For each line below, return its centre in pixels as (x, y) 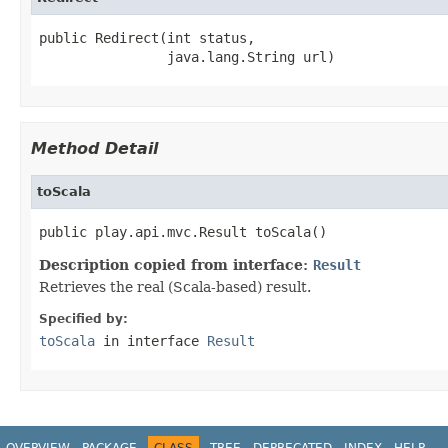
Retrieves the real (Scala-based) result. (175, 286)
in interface (151, 340)
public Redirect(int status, (147, 37)
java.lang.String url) (187, 56)
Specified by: (83, 318)
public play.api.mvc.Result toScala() (183, 231)
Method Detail (94, 148)
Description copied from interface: (176, 264)
